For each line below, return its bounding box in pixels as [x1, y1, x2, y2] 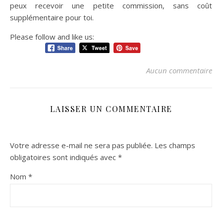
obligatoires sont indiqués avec [10, 152, 118, 162]
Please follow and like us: [10, 32, 94, 42]
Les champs [155, 140, 195, 150]
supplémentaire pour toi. [10, 12, 94, 23]
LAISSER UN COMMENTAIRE [50, 103, 172, 114]
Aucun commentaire [146, 65, 212, 75]
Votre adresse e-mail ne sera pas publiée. [10, 140, 153, 150]
